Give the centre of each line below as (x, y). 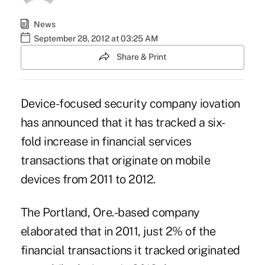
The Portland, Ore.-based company (110, 212)
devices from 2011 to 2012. (89, 179)
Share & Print (141, 57)
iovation (220, 103)
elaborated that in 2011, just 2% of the (118, 231)
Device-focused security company (110, 103)
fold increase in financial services (106, 141)
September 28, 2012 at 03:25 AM (96, 39)
